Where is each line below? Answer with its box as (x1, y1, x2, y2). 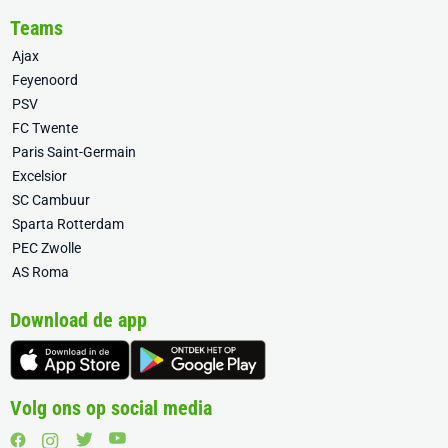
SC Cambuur (12, 192, 90, 208)
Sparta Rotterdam (12, 216, 124, 232)
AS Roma (12, 264, 69, 280)
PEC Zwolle (12, 240, 81, 256)
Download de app (10, 308, 147, 332)
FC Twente (12, 120, 78, 136)
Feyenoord (12, 72, 78, 88)
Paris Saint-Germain (12, 144, 136, 160)
